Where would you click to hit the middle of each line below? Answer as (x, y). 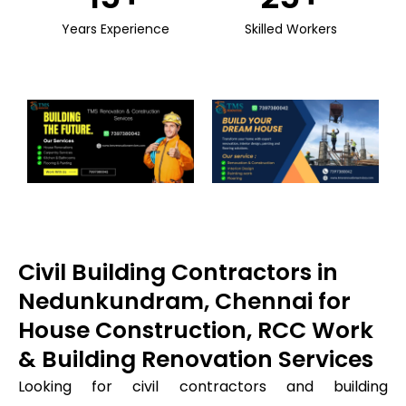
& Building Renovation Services (196, 359)
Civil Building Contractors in (178, 272)
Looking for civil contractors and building (203, 386)
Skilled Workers (291, 29)
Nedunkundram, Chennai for (184, 301)
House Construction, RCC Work (196, 330)
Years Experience (115, 29)
